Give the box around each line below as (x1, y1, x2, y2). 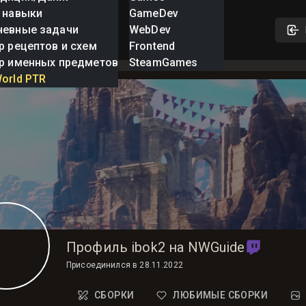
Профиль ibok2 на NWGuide (66, 239, 245, 255)
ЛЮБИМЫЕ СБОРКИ (173, 289, 268, 301)
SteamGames (128, 56, 198, 69)
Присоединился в (66, 260, 138, 270)
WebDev (128, 23, 171, 36)
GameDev (128, 7, 179, 20)
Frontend (128, 40, 176, 53)
